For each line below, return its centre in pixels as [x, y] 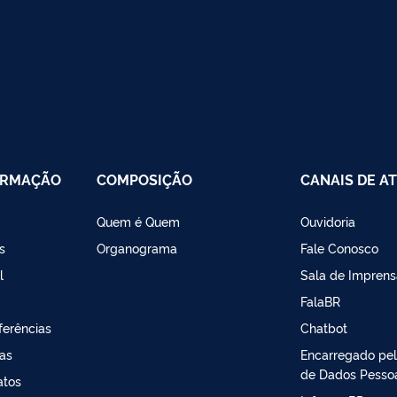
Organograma [136, 247]
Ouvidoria [328, 221]
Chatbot [324, 327]
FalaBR [321, 300]
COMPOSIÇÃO [144, 179]
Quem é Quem [138, 221]
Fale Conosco [340, 247]
